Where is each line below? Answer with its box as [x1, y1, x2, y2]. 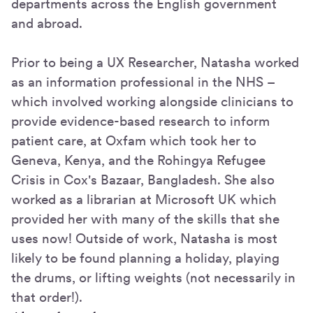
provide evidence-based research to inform [11, 112, 270, 129]
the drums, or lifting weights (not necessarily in [11, 269, 296, 286]
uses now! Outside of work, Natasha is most [11, 230, 277, 247]
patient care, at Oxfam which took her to [11, 132, 256, 149]
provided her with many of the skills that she [11, 210, 279, 227]
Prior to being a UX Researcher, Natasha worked [11, 54, 299, 71]
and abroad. [11, 15, 82, 31]
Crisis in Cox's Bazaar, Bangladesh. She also [11, 171, 275, 188]
